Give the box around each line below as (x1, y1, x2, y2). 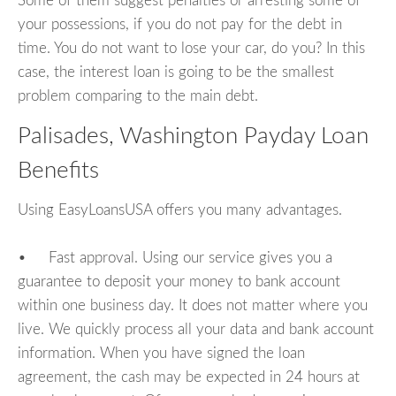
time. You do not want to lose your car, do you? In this (18, 41, 365, 57)
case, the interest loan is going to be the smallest (18, 65, 334, 80)
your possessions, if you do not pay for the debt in (18, 17, 342, 33)
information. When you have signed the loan (18, 345, 305, 361)
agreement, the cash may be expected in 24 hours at (18, 369, 360, 385)
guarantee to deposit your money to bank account (18, 273, 340, 289)
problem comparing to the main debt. (18, 88, 258, 104)
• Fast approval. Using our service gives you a (18, 249, 332, 265)
